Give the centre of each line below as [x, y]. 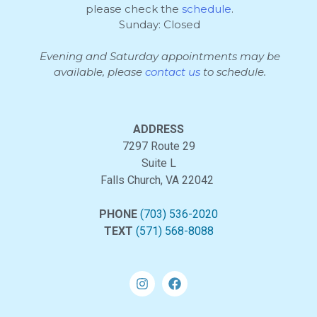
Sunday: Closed [160, 25]
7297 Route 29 [158, 146]
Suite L [158, 163]
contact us [172, 71]
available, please [99, 71]
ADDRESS [158, 129]
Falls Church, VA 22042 [158, 180]
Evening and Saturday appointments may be [160, 56]
